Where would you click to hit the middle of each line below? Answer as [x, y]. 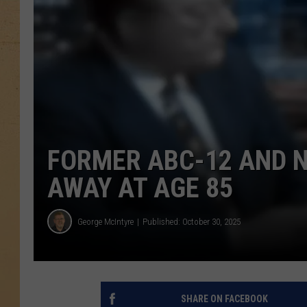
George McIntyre [106, 221]
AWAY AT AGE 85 [140, 188]
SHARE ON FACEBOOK [224, 299]
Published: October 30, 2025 [192, 221]
